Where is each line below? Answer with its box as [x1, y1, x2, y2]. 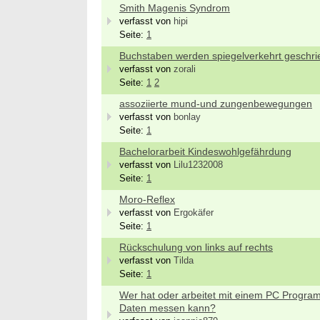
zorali [174, 64, 196, 74]
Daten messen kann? [119, 302, 216, 314]
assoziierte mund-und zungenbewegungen [119, 98, 312, 109]
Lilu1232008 [174, 160, 223, 170]
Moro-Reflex [119, 194, 175, 205]
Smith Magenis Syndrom [119, 2, 230, 14]
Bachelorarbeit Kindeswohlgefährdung [119, 146, 291, 157]
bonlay [174, 112, 201, 122]
